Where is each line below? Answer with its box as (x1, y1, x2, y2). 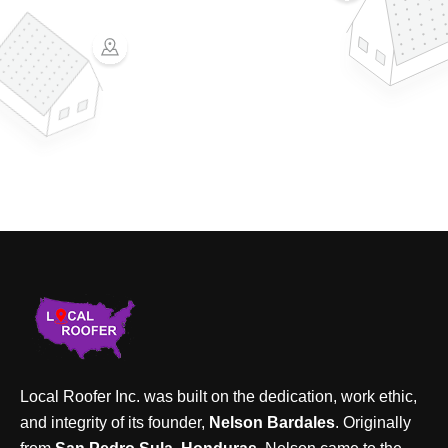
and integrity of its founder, (20, 414, 209, 432)
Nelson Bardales (209, 414, 335, 432)
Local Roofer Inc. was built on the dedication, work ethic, (20, 388, 417, 406)
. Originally (335, 414, 411, 432)
